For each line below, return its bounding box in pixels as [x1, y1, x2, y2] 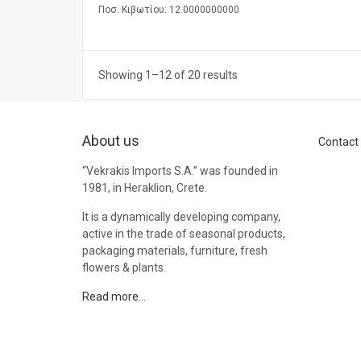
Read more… [82, 290, 146, 304]
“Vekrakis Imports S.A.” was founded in [82, 164, 278, 178]
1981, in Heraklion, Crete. [82, 181, 207, 195]
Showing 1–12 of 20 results [98, 68, 238, 82]
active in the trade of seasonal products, [82, 227, 285, 241]
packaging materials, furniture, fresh [82, 244, 268, 258]
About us [82, 132, 139, 150]
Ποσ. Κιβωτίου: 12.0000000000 [98, 4, 239, 16]
